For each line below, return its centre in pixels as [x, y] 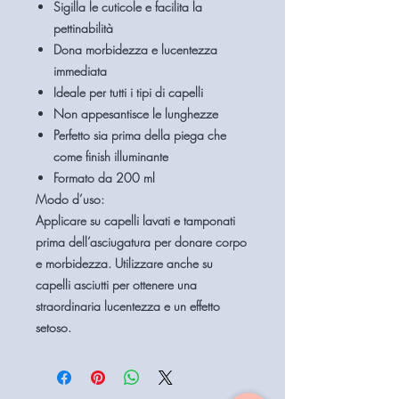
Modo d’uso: [70, 199]
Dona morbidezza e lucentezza [135, 49]
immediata [80, 71]
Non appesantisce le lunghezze [136, 114]
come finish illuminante [111, 156]
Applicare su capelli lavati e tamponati [135, 220]
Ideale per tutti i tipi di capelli [128, 92]
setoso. [53, 327]
